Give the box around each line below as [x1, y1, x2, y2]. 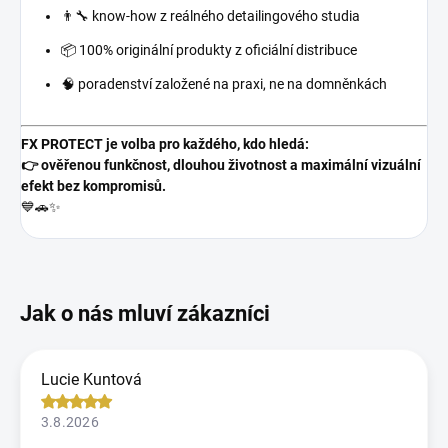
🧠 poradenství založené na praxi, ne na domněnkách [61, 76, 387, 93]
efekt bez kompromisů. [21, 178, 166, 195]
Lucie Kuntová [41, 370, 142, 390]
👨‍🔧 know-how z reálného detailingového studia [61, 8, 360, 25]
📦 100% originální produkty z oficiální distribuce [61, 42, 357, 59]
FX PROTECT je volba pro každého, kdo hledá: [21, 136, 309, 153]
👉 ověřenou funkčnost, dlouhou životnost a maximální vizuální [21, 157, 421, 174]
